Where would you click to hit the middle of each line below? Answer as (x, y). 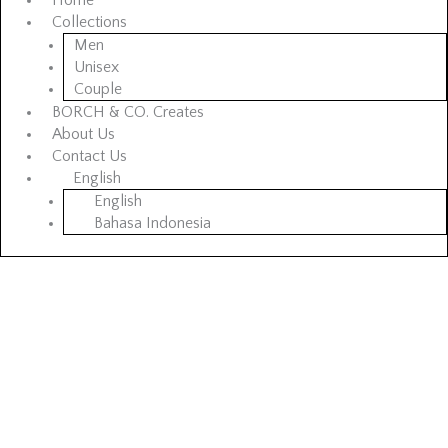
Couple (97, 89)
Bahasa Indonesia (153, 223)
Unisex (96, 67)
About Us (84, 134)
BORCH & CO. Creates (128, 112)
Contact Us (90, 156)
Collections (90, 22)
